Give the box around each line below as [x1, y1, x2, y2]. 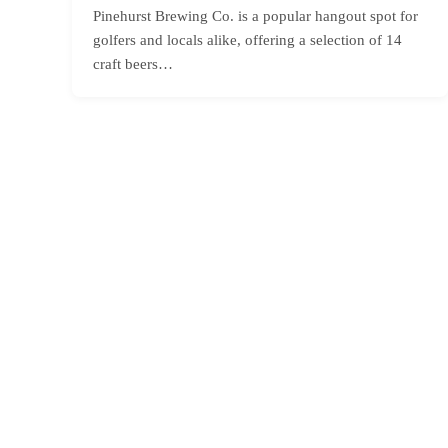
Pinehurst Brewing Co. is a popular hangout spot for [93, 7, 418, 24]
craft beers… [93, 55, 173, 72]
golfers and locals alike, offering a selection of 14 [93, 31, 402, 48]
